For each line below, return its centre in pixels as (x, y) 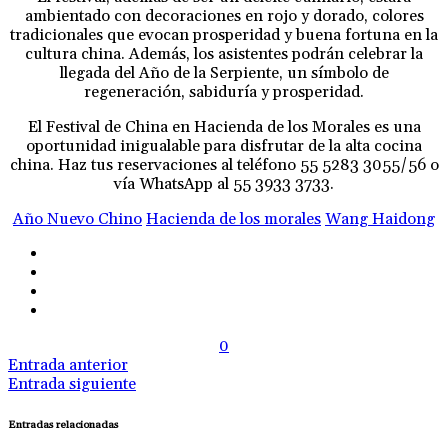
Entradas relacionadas (63, 425)
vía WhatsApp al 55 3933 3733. (224, 184)
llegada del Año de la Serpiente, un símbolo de (224, 73)
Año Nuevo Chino (77, 219)
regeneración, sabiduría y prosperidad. (224, 92)
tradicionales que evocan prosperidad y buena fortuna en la (224, 35)
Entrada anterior (68, 365)
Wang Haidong (380, 219)
